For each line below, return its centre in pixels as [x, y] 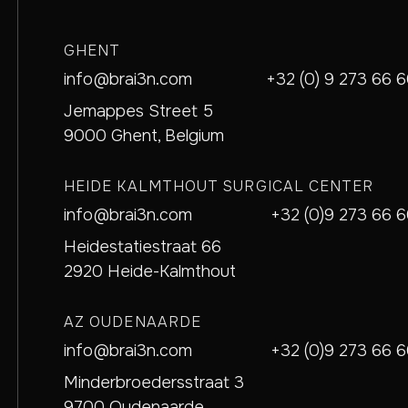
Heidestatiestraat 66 [143, 247]
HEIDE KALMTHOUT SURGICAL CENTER [219, 186]
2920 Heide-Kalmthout [150, 271]
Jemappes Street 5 [138, 111]
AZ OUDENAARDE [133, 322]
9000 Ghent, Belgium [144, 136]
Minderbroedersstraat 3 [154, 382]
